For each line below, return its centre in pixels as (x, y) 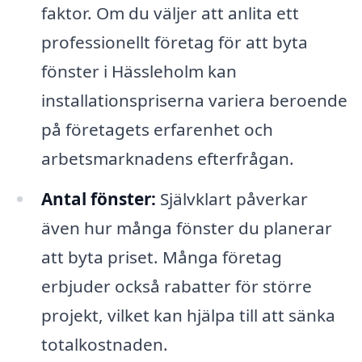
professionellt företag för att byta (174, 42)
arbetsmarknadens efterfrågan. (167, 159)
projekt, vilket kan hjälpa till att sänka (188, 315)
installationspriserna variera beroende (194, 101)
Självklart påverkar (232, 198)
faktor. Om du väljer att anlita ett (170, 13)
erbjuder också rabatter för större (176, 286)
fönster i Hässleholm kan (139, 72)
